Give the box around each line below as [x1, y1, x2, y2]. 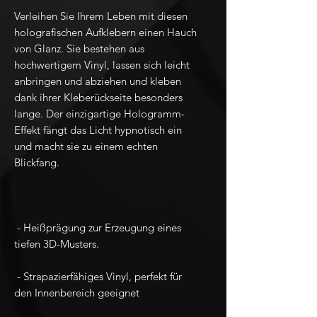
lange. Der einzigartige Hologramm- [14, 107, 185, 121]
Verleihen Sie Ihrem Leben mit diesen [14, 9, 188, 23]
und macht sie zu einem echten [14, 139, 158, 154]
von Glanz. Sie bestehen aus [14, 42, 144, 56]
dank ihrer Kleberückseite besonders [14, 91, 183, 105]
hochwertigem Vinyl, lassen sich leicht [14, 58, 190, 72]
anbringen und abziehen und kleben [14, 74, 181, 88]
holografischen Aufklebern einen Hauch [14, 25, 197, 40]
